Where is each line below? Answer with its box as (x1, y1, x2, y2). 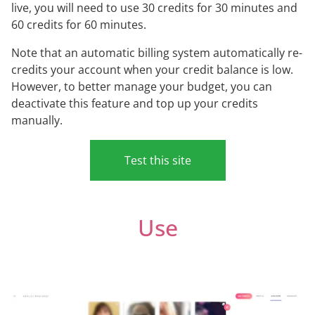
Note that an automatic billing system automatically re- (11, 45, 302, 61)
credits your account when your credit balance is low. (11, 62, 293, 78)
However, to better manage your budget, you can (11, 79, 272, 95)
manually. (11, 112, 63, 129)
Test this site (124, 153, 191, 169)
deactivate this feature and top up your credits (11, 96, 258, 112)
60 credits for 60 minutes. (11, 17, 146, 33)
